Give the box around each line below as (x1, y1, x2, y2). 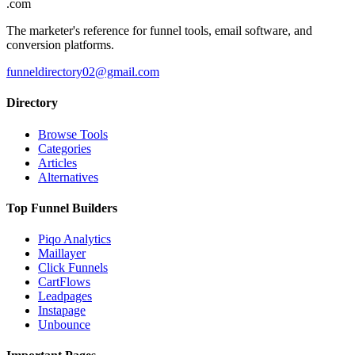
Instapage (38, 303, 86, 318)
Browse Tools (38, 127, 108, 141)
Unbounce (38, 318, 90, 332)
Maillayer (38, 246, 86, 261)
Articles (38, 155, 77, 170)
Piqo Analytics (38, 232, 111, 246)
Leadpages (38, 289, 92, 303)
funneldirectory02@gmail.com (6, 65, 159, 78)
